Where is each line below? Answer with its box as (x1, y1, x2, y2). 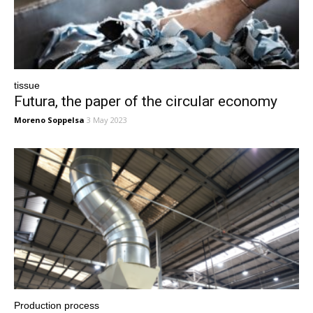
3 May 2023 (87, 115, 127, 126)
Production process (14, 299, 99, 311)
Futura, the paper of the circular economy (14, 93, 277, 110)
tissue (14, 80, 40, 92)
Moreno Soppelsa (14, 115, 85, 126)
